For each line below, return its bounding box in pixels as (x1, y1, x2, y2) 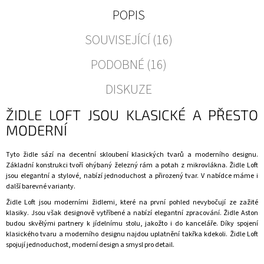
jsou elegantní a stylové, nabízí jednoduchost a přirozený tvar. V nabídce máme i (6, 171, 258, 181)
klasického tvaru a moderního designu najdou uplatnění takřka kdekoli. (6, 229, 230, 240)
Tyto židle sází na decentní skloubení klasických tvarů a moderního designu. (6, 150, 258, 160)
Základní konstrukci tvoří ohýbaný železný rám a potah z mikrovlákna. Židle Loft (6, 160, 258, 171)
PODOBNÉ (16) (91, 55, 167, 75)
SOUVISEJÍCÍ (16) (85, 31, 173, 50)
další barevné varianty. (6, 181, 77, 192)
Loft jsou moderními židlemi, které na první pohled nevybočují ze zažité (24, 197, 259, 208)
